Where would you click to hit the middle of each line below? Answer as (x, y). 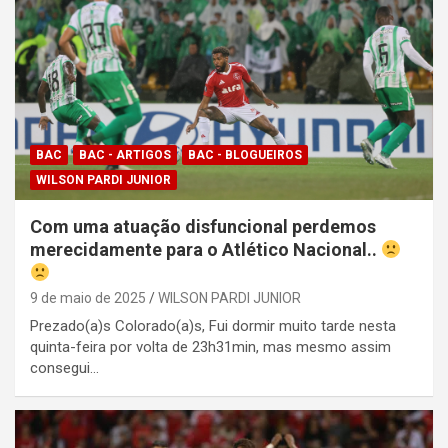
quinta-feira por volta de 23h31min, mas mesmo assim (210, 346)
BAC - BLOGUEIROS (245, 154)
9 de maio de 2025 (88, 297)
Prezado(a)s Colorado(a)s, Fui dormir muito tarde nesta (213, 325)
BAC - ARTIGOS (125, 154)
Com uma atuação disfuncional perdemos (203, 226)
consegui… (64, 367)
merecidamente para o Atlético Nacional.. (205, 249)
